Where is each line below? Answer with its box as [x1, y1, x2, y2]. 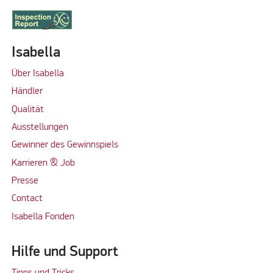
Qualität [11, 104, 44, 115]
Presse [11, 176, 38, 186]
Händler [11, 87, 43, 97]
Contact [11, 194, 43, 204]
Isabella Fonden [11, 211, 74, 222]
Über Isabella [11, 69, 64, 79]
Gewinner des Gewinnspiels [11, 140, 118, 151]
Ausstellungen [11, 122, 68, 133]
